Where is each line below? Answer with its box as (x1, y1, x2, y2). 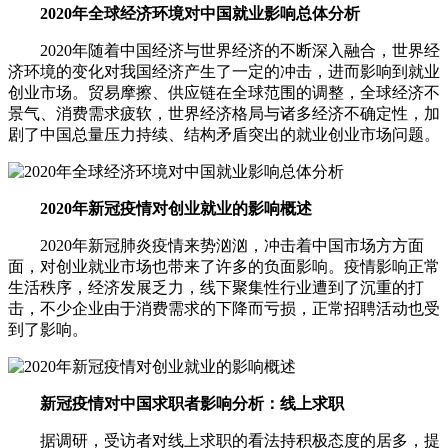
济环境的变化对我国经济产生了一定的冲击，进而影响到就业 (8, 63, 440, 81)
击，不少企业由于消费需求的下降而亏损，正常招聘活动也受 (8, 300, 440, 318)
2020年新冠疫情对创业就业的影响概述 (8, 200, 312, 218)
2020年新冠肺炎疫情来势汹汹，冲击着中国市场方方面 (8, 237, 424, 255)
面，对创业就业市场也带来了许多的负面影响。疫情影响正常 (8, 258, 440, 276)
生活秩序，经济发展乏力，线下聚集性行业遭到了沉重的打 (8, 279, 424, 297)
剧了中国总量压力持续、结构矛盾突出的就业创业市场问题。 (8, 126, 440, 144)
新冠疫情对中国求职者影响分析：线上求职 (8, 395, 344, 413)
